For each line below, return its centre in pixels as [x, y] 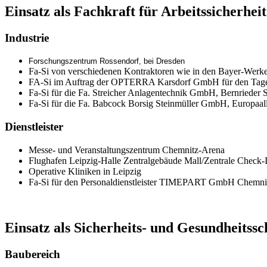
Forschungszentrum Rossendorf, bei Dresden [107, 61]
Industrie [27, 38]
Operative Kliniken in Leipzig [85, 171]
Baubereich [32, 254]
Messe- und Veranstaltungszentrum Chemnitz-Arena [127, 150]
